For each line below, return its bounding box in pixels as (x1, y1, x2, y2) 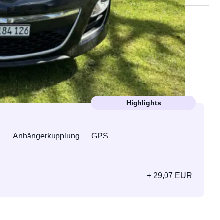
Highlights (126, 99, 161, 107)
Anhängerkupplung (12, 132, 80, 140)
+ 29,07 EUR (147, 171, 192, 180)
